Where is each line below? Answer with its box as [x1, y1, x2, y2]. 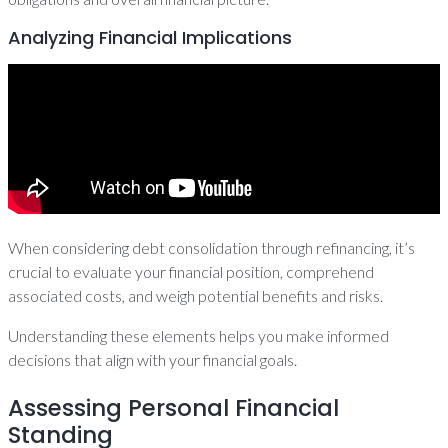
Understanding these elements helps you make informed [8, 326, 389, 345]
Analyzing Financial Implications [8, 25, 292, 50]
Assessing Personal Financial [8, 392, 339, 424]
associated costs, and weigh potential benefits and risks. [8, 286, 383, 305]
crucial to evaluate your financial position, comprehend [8, 262, 374, 281]
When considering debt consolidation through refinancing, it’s [8, 238, 415, 257]
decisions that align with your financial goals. [8, 350, 297, 369]
